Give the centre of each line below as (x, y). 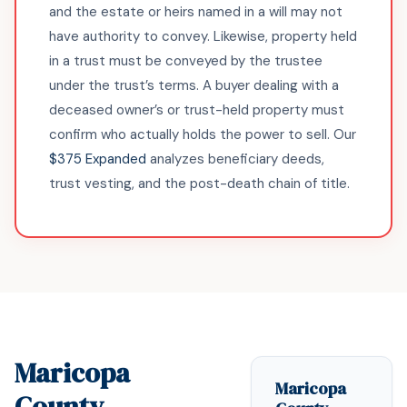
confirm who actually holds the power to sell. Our (203, 134)
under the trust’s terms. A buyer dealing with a (194, 85)
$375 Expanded (98, 159)
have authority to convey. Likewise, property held (203, 36)
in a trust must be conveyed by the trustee (186, 61)
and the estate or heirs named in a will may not (196, 12)
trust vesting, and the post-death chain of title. (199, 184)
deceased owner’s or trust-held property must (197, 110)
